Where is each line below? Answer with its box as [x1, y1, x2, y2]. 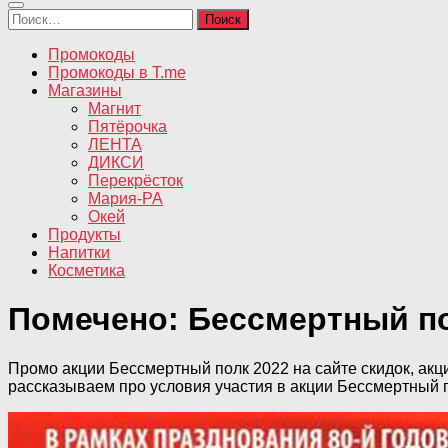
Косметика [48, 262, 125, 279]
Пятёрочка [88, 118, 167, 135]
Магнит [88, 100, 141, 117]
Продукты [48, 226, 121, 243]
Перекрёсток [88, 172, 183, 189]
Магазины [48, 82, 122, 99]
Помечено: [8, 301, 188, 338]
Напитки [48, 244, 110, 261]
